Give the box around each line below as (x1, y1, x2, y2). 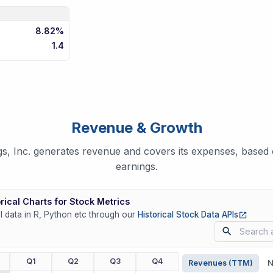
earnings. (115, 160, 158, 172)
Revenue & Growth (71, 118, 202, 136)
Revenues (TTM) (188, 258, 253, 268)
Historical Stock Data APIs (138, 209, 239, 219)
